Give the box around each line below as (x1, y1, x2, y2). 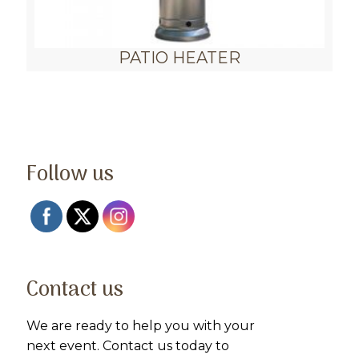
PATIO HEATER (119, 47, 240, 67)
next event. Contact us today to (26, 338, 229, 354)
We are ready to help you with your (26, 318, 255, 334)
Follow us (26, 158, 114, 193)
